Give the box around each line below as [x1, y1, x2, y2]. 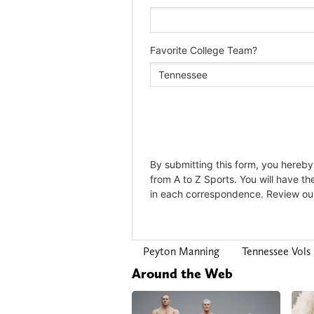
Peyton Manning [143, 245, 219, 259]
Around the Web [132, 265, 233, 282]
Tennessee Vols [242, 245, 310, 259]
